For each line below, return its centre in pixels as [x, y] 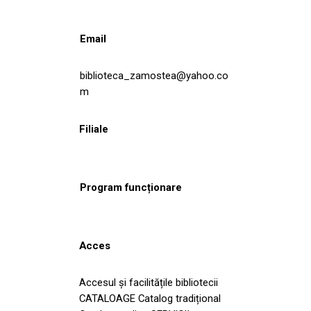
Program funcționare [131, 187]
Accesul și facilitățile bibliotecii [149, 282]
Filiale [94, 129]
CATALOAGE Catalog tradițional [150, 298]
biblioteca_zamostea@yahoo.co [154, 75]
